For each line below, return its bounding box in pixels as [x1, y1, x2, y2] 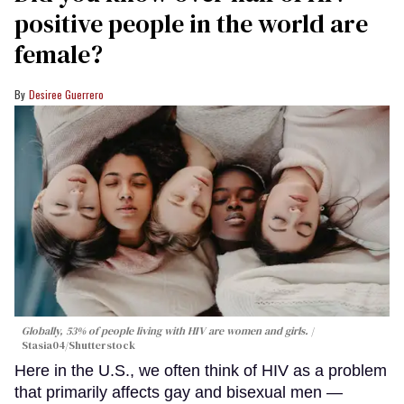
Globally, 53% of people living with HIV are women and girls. [22, 323, 308, 338]
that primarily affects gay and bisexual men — [14, 382, 343, 401]
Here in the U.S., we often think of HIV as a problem [14, 361, 387, 380]
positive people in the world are [14, 6, 368, 41]
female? [14, 37, 103, 72]
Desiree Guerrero [29, 87, 104, 103]
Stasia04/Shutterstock [22, 337, 135, 353]
